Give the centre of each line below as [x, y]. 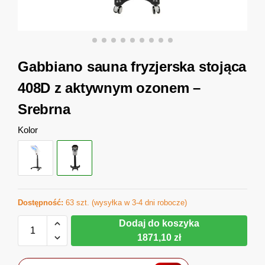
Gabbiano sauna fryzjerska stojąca [132, 67]
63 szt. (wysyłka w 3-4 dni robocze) [125, 203]
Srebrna [44, 109]
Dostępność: [41, 203]
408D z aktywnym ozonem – [109, 88]
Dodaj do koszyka [159, 224]
